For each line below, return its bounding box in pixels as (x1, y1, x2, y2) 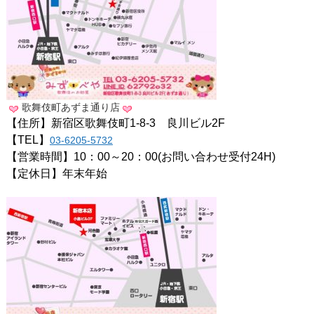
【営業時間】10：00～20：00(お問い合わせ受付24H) (6, 151, 275, 163)
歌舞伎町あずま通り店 (21, 102, 120, 114)
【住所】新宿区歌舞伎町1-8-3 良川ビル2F (6, 117, 225, 130)
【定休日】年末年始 (6, 168, 107, 180)
